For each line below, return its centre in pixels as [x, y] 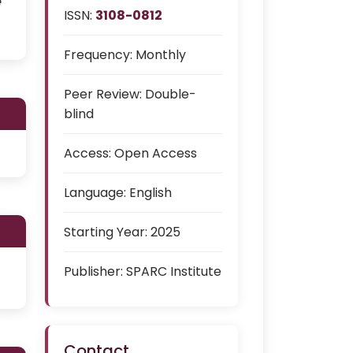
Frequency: [98, 55]
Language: [95, 193]
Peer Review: [103, 94]
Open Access [156, 153]
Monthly [161, 55]
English [150, 193]
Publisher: [93, 271]
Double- [171, 94]
